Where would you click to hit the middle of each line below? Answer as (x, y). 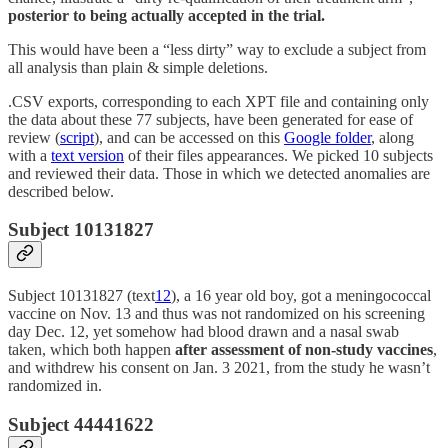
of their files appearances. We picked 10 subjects (278, 155)
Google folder (327, 137)
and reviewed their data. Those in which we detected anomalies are (219, 173)
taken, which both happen (91, 350)
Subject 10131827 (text (81, 296)
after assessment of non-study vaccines (304, 350)
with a (29, 155)
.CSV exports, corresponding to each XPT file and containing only (218, 101)
